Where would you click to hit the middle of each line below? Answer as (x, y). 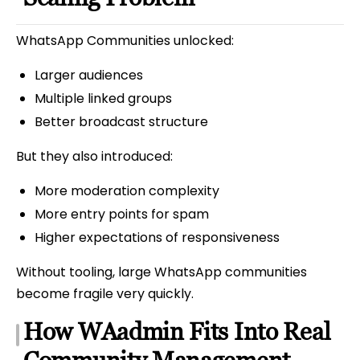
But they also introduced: (94, 156)
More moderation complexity (127, 191)
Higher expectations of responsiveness (157, 237)
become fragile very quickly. (105, 294)
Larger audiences (88, 75)
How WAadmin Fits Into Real (177, 331)
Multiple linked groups (103, 98)
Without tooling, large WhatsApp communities (162, 272)
